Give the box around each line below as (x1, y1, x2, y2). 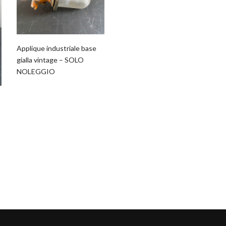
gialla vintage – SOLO (17, 55, 84, 65)
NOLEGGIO (17, 67, 55, 76)
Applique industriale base (17, 44, 97, 53)
